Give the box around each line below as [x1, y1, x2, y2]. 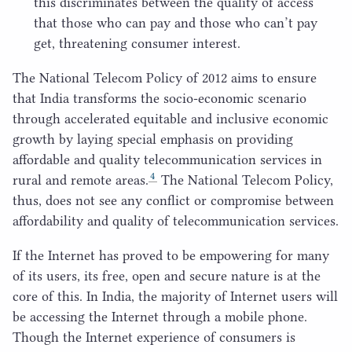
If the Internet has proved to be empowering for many [13, 247, 329, 263]
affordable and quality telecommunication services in [13, 151, 322, 167]
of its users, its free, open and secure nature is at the [13, 267, 321, 284]
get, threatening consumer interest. [34, 35, 240, 51]
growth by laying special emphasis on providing [13, 130, 293, 147]
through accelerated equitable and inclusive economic [13, 110, 328, 126]
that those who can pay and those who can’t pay [34, 14, 317, 31]
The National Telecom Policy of [13, 69, 202, 86]
